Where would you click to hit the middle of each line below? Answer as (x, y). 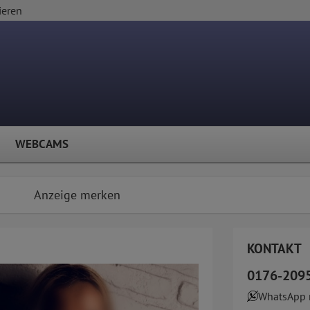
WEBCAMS (42, 144)
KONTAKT (274, 249)
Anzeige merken (77, 195)
